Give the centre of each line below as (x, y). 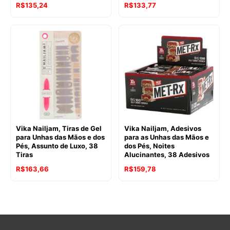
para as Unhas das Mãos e (167, 137)
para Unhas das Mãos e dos (60, 137)
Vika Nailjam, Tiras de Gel (59, 129)
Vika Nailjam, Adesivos (163, 129)
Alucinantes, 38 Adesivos (167, 155)
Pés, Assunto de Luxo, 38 (57, 146)
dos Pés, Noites (149, 146)
